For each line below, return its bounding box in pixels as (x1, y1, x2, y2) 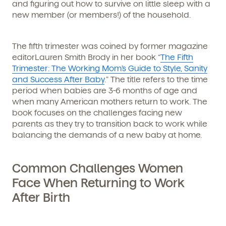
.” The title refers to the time (104, 74, 208, 84)
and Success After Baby (12, 74, 104, 84)
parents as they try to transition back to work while (12, 119, 207, 129)
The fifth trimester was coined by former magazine (12, 41, 208, 51)
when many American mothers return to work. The (12, 96, 207, 106)
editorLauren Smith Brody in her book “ (12, 52, 160, 62)
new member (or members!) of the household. (12, 10, 193, 20)
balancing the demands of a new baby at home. (12, 130, 204, 140)
